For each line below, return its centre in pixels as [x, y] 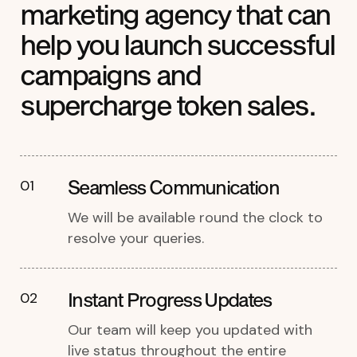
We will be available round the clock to [195, 217]
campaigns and [110, 74]
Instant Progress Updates [170, 299]
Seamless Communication [174, 186]
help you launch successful [177, 44]
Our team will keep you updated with [190, 330]
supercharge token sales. [168, 104]
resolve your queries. [136, 238]
